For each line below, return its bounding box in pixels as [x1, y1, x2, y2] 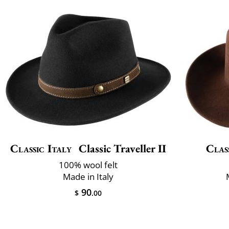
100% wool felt [59, 159, 118, 171]
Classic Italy [10, 141, 72, 156]
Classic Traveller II [76, 141, 166, 156]
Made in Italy [63, 171, 113, 183]
